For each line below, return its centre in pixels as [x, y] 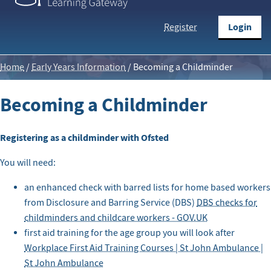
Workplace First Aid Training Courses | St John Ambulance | [144, 248]
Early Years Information [79, 67]
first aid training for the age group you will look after [129, 233]
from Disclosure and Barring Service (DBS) [110, 203]
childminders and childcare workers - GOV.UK [116, 218]
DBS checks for [227, 203]
